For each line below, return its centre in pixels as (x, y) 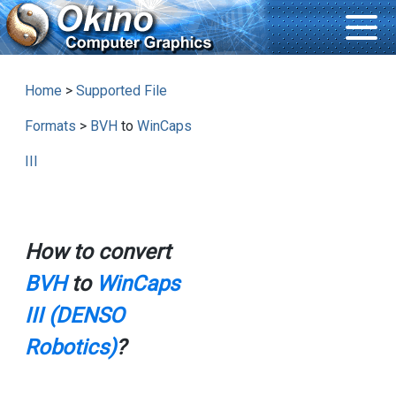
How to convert (97, 252)
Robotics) (70, 348)
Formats (50, 126)
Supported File (121, 91)
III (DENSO (74, 316)
